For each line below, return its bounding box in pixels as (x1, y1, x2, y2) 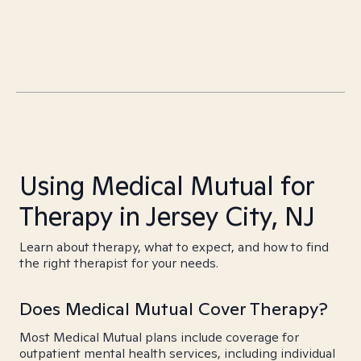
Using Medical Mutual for (19, 168, 314, 202)
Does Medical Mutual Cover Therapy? (19, 297, 328, 320)
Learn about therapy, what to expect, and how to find (19, 239, 329, 255)
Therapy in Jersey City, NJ (19, 199, 315, 233)
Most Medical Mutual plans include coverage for (19, 329, 299, 346)
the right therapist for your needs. (19, 255, 218, 272)
